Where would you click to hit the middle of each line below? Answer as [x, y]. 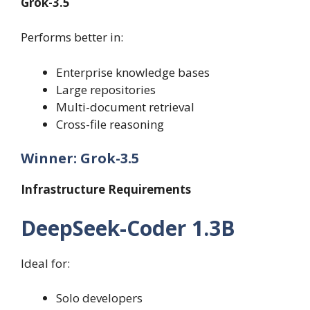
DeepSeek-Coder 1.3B [128, 228]
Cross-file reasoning [110, 124]
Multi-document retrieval [125, 107]
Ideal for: [45, 263]
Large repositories [106, 89]
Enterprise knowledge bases [133, 72]
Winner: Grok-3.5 [80, 158]
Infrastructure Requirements [106, 190]
